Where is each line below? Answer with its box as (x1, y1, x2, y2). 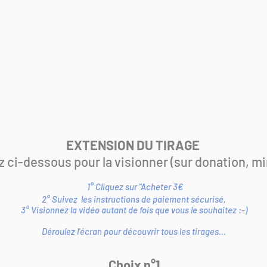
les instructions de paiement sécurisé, (79, 194, 226, 204)
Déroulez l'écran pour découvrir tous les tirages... (42, 226, 226, 237)
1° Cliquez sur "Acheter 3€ (86, 181, 183, 192)
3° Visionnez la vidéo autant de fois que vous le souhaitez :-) (20, 204, 247, 215)
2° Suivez (42, 194, 79, 204)
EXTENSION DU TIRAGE (66, 137, 202, 153)
